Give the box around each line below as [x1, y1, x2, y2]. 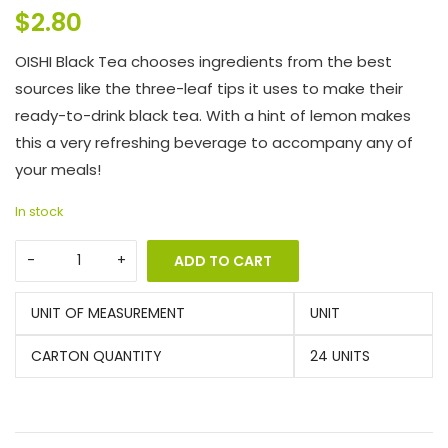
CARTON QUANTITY [31, 345, 162, 366]
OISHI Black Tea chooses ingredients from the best [15, 50, 392, 72]
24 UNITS [310, 345, 370, 366]
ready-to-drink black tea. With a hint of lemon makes [15, 104, 411, 126]
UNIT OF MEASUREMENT [31, 302, 185, 323]
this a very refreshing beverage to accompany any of [15, 131, 413, 153]
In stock [15, 201, 63, 221]
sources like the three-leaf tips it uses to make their [15, 77, 403, 99]
